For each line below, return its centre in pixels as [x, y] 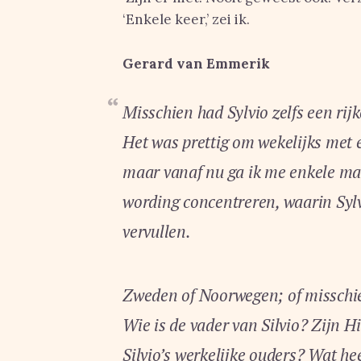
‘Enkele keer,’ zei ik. [186, 19]
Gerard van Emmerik [196, 64]
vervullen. [157, 231]
